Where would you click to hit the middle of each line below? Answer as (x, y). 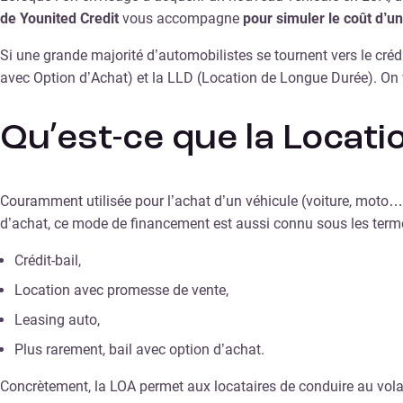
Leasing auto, (57, 320)
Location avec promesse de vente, (121, 291)
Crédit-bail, (48, 261)
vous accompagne (181, 18)
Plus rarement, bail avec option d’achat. (139, 350)
